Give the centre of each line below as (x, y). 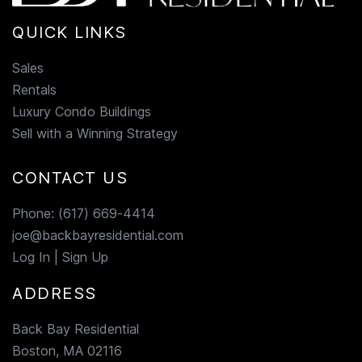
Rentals (34, 89)
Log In (31, 257)
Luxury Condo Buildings (82, 111)
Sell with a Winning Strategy (95, 133)
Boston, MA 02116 (67, 350)
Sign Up (85, 257)
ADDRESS (55, 293)
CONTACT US (70, 177)
